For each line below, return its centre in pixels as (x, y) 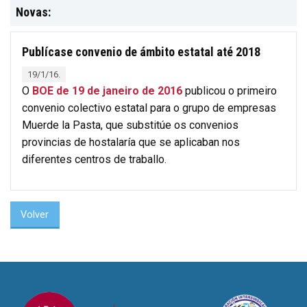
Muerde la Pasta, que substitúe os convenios (130, 125)
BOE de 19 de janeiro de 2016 (107, 90)
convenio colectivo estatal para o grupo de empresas (149, 108)
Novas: (33, 12)
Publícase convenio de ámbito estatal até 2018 (141, 51)
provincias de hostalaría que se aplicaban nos (131, 142)
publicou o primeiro (230, 90)
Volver (35, 215)
